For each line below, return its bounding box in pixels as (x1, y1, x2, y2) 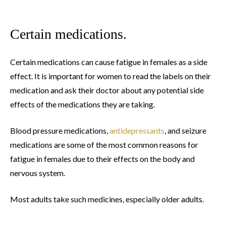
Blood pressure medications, (10, 126, 109, 136)
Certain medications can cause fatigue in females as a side (10, 57, 207, 67)
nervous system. (10, 168, 65, 178)
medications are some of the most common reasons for (10, 140, 198, 150)
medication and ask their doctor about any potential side (10, 85, 204, 95)
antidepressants (109, 126, 164, 136)
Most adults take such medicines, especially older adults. (10, 194, 204, 204)
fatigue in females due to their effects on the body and (10, 154, 195, 164)
